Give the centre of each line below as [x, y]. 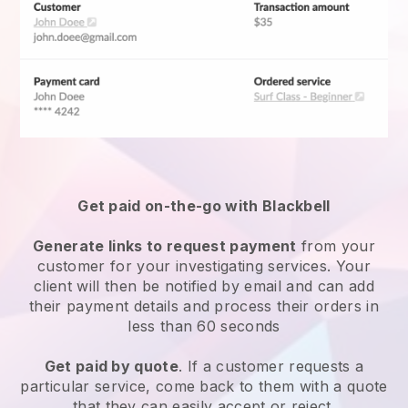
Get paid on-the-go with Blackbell [204, 205]
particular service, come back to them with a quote [204, 386]
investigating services [251, 265]
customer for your [107, 265]
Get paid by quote [112, 366]
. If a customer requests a [271, 366]
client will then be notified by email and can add [204, 286]
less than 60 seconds [204, 326]
